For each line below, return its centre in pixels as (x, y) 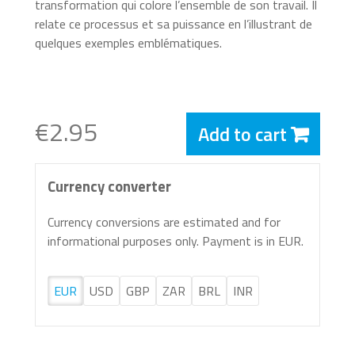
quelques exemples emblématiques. (128, 43)
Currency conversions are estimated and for (164, 222)
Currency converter (109, 187)
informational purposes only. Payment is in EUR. (176, 241)
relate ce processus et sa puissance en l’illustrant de (174, 24)
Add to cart (242, 134)
